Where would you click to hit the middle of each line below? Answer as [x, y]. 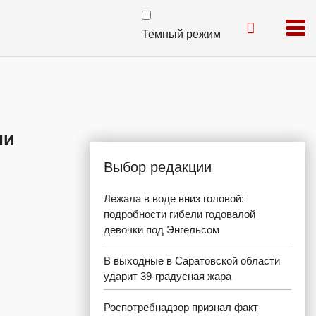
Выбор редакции [158, 167]
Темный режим [181, 34]
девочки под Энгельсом [162, 230]
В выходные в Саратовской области [192, 261]
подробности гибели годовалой [180, 214]
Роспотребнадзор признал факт [181, 307]
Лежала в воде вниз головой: [174, 199]
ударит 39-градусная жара [168, 276]
